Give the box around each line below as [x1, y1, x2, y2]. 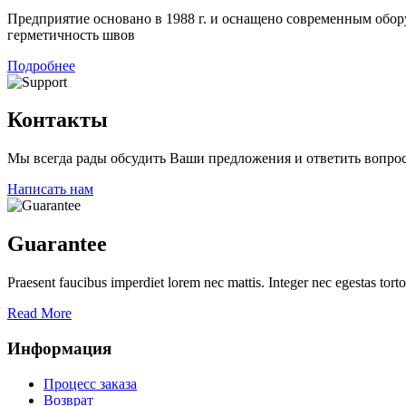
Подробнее [7, 57, 75, 73]
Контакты [7, 108, 108, 132]
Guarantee [7, 232, 107, 256]
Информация [7, 338, 111, 358]
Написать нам [7, 181, 93, 198]
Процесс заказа [43, 375, 137, 391]
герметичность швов [7, 26, 135, 43]
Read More [7, 305, 72, 322]
